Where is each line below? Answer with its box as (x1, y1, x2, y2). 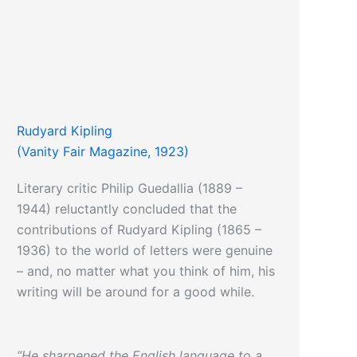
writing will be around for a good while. (17, 284, 255, 300)
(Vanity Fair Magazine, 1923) (17, 143, 190, 160)
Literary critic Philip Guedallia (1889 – (17, 180, 243, 197)
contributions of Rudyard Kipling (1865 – (17, 222, 262, 238)
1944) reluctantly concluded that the (17, 201, 237, 218)
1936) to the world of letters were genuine (17, 242, 273, 259)
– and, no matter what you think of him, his (17, 263, 276, 280)
